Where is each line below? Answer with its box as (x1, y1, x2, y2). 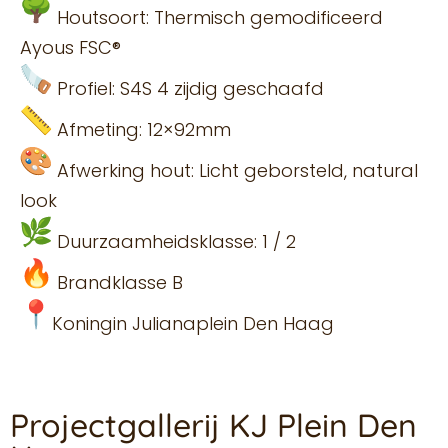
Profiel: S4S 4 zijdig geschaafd (52, 76, 324, 101)
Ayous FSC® (20, 35, 121, 60)
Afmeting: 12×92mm (52, 117, 231, 142)
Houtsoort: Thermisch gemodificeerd (52, 5, 383, 30)
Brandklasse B (52, 270, 183, 295)
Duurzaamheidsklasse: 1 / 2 (52, 229, 296, 254)
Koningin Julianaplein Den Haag (52, 311, 334, 336)
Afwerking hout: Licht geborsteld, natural (52, 158, 418, 183)
